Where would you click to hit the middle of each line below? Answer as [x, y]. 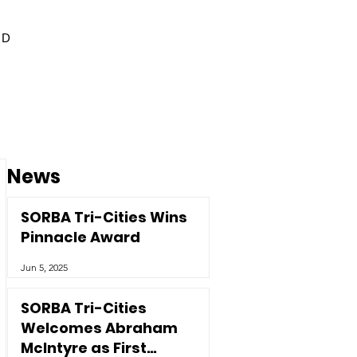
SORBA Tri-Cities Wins [104, 217]
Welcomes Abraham [99, 328]
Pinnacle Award [80, 237]
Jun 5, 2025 [44, 267]
